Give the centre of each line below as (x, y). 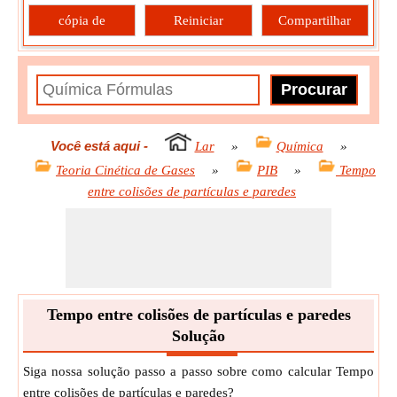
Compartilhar (315, 21)
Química (300, 147)
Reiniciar (198, 21)
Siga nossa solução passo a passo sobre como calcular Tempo (198, 372)
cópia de (82, 21)
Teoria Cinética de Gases (125, 171)
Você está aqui (95, 146)
